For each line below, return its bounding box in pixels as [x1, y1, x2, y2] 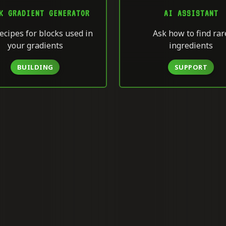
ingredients [169, 40, 213, 51]
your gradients [7, 40, 63, 51]
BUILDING [17, 63, 53, 72]
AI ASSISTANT [163, 8, 218, 18]
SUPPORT [174, 63, 208, 72]
